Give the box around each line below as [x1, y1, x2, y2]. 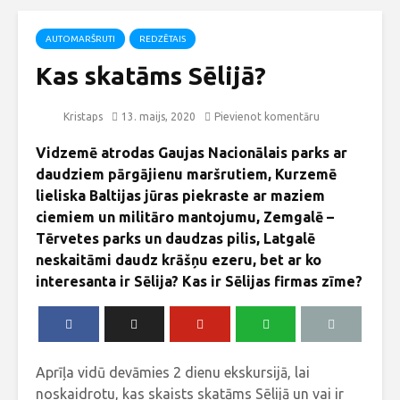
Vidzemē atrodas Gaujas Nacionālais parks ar [36, 144, 347, 161]
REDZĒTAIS [139, 33, 186, 44]
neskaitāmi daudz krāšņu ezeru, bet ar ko [36, 251, 321, 268]
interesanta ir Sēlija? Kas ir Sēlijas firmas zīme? [36, 272, 362, 289]
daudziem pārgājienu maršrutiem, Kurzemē [36, 165, 337, 182]
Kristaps [61, 110, 103, 122]
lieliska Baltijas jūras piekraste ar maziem [36, 187, 325, 204]
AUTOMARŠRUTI [46, 33, 115, 44]
